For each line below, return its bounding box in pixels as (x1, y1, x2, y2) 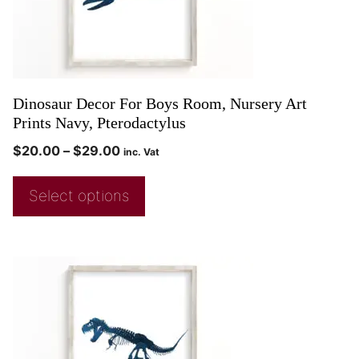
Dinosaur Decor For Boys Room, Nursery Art (13, 95, 307, 113)
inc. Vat (123, 146, 159, 159)
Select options (29, 187, 129, 206)
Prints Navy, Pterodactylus (13, 114, 186, 132)
